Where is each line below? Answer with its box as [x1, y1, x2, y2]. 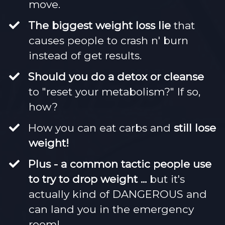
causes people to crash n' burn [29, 34, 188, 47]
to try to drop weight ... [29, 173, 150, 186]
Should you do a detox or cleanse [28, 70, 204, 83]
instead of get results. [29, 49, 142, 62]
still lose [174, 122, 216, 135]
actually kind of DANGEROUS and [29, 188, 207, 201]
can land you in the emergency [29, 203, 194, 216]
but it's [150, 173, 185, 186]
